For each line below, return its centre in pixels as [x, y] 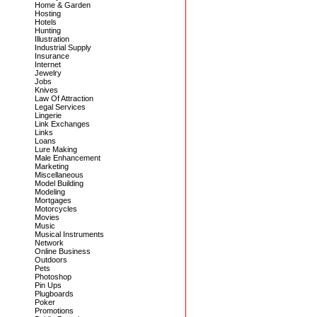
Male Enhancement [68, 158]
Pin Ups [48, 285]
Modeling [50, 192]
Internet [48, 64]
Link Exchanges [62, 124]
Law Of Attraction [64, 98]
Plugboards [54, 294]
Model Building [59, 183]
